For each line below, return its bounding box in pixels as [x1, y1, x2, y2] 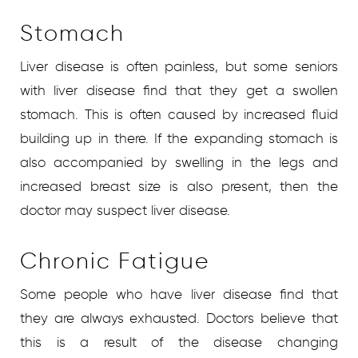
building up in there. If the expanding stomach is [20, 129, 338, 146]
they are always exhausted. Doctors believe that [20, 309, 338, 326]
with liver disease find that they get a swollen [20, 82, 338, 98]
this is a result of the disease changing [20, 333, 338, 350]
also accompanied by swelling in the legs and [20, 153, 338, 170]
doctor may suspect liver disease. [20, 201, 230, 218]
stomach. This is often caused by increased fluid [20, 105, 338, 122]
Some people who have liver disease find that [20, 285, 338, 302]
